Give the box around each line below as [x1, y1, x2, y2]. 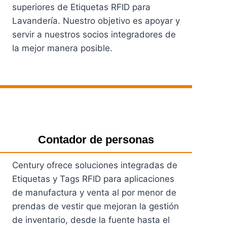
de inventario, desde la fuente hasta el [12, 214, 170, 225]
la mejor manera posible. [12, 43, 112, 53]
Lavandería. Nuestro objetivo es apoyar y [12, 15, 180, 26]
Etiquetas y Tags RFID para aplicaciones [12, 173, 174, 184]
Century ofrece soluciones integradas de [12, 160, 177, 170]
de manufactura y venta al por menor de [12, 187, 176, 198]
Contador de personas [37, 133, 154, 146]
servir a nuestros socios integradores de [12, 29, 176, 40]
